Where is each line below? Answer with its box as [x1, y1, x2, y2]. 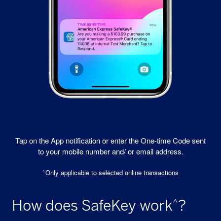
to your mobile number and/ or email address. [37, 146, 184, 156]
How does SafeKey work [12, 196, 173, 215]
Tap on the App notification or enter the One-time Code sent [15, 135, 206, 146]
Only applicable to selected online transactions [45, 167, 179, 177]
